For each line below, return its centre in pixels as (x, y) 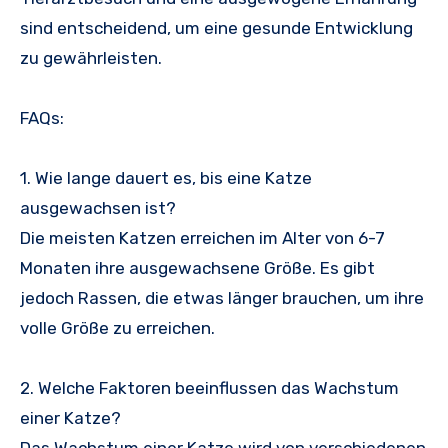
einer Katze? (70, 418)
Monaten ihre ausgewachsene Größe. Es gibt (197, 268)
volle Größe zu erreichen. (117, 328)
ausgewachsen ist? (98, 208)
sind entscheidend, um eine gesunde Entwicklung (216, 28)
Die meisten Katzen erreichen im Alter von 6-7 (202, 238)
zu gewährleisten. (91, 58)
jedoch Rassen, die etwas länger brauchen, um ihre (222, 298)
